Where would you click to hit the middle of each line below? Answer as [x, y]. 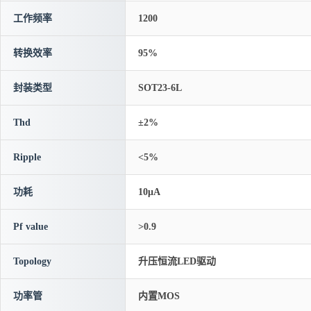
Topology [32, 261]
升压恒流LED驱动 [177, 261]
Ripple [27, 157]
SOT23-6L [160, 88]
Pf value [31, 227]
